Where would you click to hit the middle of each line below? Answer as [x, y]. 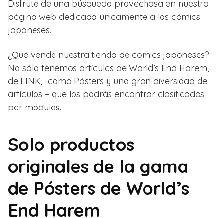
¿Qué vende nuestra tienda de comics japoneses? [109, 54]
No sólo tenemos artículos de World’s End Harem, [108, 68]
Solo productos [71, 144]
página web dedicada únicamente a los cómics [104, 17]
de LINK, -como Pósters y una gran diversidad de [108, 81]
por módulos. [35, 107]
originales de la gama [98, 166]
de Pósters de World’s [99, 188]
